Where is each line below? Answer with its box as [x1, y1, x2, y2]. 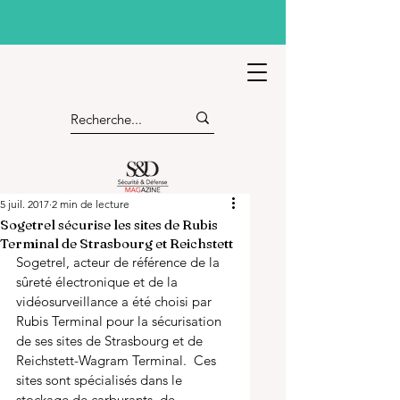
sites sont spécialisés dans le [16, 371, 186, 388]
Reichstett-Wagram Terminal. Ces [16, 352, 220, 369]
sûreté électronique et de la [16, 273, 181, 290]
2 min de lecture [52, 197, 129, 211]
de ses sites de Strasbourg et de [16, 332, 206, 349]
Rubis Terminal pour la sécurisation [16, 312, 225, 329]
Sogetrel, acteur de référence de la [16, 254, 223, 271]
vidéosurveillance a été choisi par [16, 293, 215, 310]
